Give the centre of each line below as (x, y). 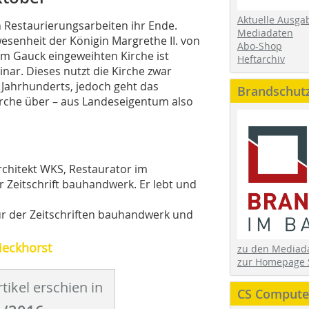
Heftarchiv (261, 59)
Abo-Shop (260, 46)
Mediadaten (265, 32)
